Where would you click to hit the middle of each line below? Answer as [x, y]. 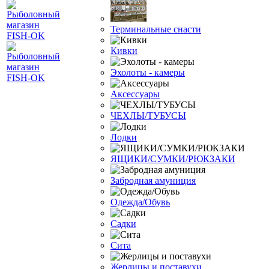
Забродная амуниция [153, 180]
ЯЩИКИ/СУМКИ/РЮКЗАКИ [173, 159]
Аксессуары [135, 94]
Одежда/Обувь [140, 202]
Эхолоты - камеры [148, 72]
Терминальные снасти [156, 29]
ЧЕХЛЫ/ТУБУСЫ [148, 116]
